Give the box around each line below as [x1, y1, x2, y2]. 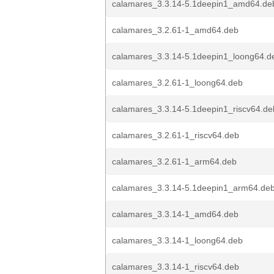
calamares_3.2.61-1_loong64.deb [112, 78, 243, 87]
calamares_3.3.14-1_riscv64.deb [112, 262, 239, 272]
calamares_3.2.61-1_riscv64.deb [112, 130, 239, 140]
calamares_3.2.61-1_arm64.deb [112, 157, 237, 166]
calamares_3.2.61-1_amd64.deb [112, 25, 239, 35]
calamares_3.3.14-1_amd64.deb [112, 209, 239, 219]
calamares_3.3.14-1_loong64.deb [112, 235, 243, 245]
